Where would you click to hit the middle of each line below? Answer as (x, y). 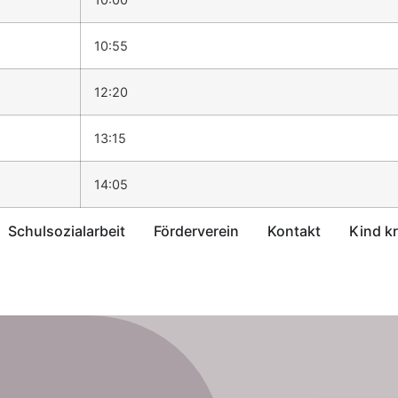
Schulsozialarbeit (67, 231)
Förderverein (196, 231)
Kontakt (294, 231)
